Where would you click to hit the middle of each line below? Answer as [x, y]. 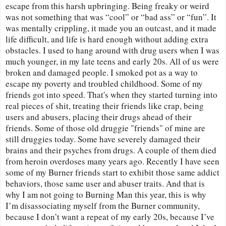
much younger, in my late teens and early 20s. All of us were [112, 61]
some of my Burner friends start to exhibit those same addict [112, 172]
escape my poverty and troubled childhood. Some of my [104, 83]
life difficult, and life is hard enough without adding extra [107, 39]
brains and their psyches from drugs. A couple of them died [111, 150]
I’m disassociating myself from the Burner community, [103, 205]
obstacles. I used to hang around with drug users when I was [112, 50]
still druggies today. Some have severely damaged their [103, 139]
